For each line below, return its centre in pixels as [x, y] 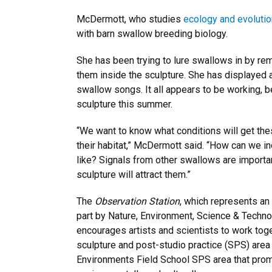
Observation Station [137, 201]
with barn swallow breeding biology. [153, 34]
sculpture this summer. [124, 104]
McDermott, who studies [130, 19]
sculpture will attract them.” [134, 175]
